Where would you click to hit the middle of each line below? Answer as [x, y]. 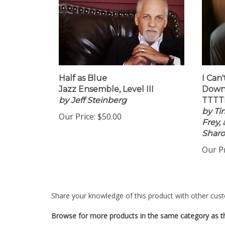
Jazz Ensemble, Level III [106, 92]
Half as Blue [83, 81]
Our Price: [77, 120]
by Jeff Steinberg [93, 103]
